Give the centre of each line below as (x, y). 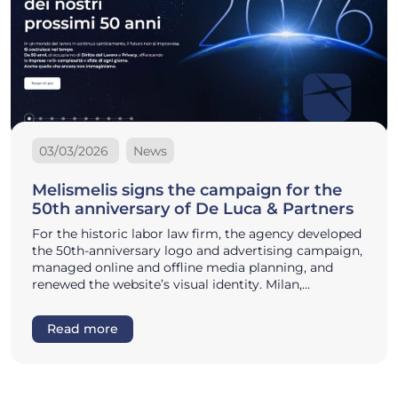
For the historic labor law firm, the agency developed (197, 233)
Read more (83, 328)
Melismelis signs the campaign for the (187, 190)
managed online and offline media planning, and (183, 267)
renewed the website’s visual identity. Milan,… (171, 284)
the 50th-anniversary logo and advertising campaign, (197, 250)
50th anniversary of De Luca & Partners (193, 208)
